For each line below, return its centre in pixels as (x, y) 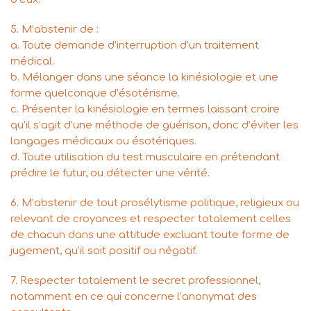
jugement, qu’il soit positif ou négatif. (104, 251)
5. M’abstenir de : (54, 30)
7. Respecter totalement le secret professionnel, (135, 281)
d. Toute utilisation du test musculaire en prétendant (145, 158)
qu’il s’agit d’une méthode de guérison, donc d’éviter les (154, 126)
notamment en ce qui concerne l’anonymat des (134, 297)
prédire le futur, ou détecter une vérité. (110, 174)
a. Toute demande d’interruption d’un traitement (135, 46)
